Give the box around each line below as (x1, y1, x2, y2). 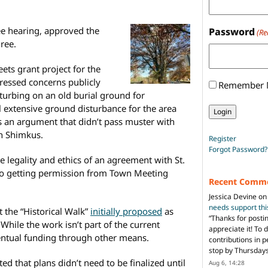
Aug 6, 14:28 (209, 258, 245, 267)
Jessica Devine (209, 191, 257, 202)
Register (209, 133, 236, 144)
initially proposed (90, 205, 162, 217)
